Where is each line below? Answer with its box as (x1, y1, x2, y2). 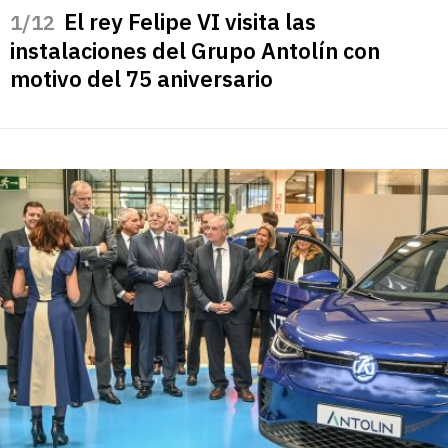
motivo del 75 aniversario (10, 64, 273, 94)
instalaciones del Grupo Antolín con (10, 36, 380, 66)
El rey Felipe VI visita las (64, 7, 316, 37)
